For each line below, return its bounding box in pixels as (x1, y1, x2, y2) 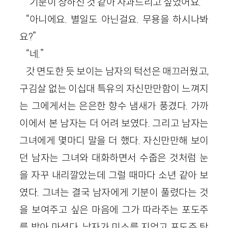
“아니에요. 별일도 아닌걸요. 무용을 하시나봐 (26, 13, 209, 25)
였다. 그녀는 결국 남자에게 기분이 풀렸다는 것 (19, 186, 209, 198)
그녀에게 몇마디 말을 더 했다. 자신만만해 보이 (19, 134, 209, 147)
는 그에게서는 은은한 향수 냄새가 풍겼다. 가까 (19, 99, 209, 112)
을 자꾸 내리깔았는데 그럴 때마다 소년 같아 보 (19, 168, 209, 181)
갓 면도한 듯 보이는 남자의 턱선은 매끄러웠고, (26, 65, 209, 77)
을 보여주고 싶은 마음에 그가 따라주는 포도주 (19, 203, 209, 216)
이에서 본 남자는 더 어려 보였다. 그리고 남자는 (19, 117, 209, 129)
